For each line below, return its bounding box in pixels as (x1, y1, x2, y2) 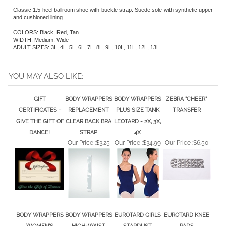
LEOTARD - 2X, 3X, (114, 110, 161, 117)
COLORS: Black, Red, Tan (13, 21, 79, 28)
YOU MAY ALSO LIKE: (9, 64, 83, 73)
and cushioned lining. (13, 6, 64, 13)
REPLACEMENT (68, 99, 109, 106)
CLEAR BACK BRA (66, 110, 111, 117)
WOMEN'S (26, 215, 53, 222)
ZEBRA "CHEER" (166, 88, 207, 95)
